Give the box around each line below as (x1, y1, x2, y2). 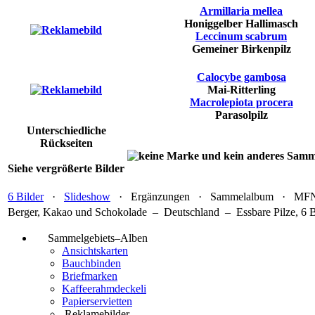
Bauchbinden (62, 257, 121, 270)
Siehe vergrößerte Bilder (8, 162, 124, 175)
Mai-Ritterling (207, 84, 276, 96)
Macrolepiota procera (189, 96, 293, 109)
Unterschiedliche (26, 124, 106, 137)
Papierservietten (62, 295, 132, 308)
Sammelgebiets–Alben (48, 232, 148, 245)
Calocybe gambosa (196, 71, 286, 84)
